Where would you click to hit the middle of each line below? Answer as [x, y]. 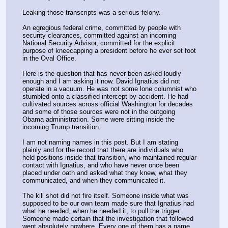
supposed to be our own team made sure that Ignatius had [108, 203]
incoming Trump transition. [62, 127]
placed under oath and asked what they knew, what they [105, 173]
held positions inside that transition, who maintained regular [109, 157]
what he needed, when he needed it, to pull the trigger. [102, 211]
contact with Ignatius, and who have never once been [101, 165]
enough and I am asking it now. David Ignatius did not [101, 81]
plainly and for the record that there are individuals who [103, 150]
